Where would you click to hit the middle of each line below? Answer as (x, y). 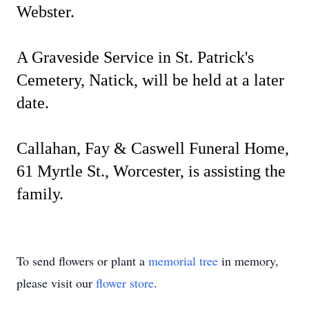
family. (40, 194)
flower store (125, 283)
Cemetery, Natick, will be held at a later (150, 80)
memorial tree (183, 261)
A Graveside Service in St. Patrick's (135, 57)
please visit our (56, 283)
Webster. (46, 12)
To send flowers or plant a (82, 261)
